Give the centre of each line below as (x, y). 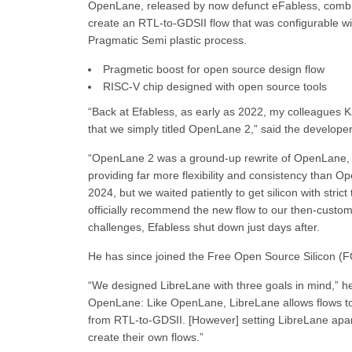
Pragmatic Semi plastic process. (167, 40)
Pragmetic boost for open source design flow (214, 69)
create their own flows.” (146, 337)
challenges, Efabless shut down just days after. (204, 227)
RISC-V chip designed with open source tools (215, 86)
